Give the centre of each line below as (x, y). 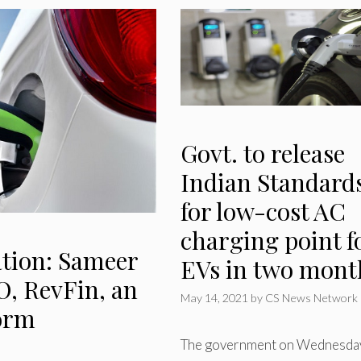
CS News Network (311, 297)
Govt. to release (262, 153)
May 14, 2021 (214, 297)
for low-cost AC (263, 211)
